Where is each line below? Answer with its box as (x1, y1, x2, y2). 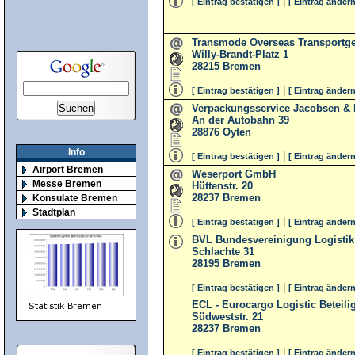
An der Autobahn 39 (192, 114, 289, 126)
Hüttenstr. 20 (192, 180, 253, 192)
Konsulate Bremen (32, 193, 117, 204)
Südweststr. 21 (192, 311, 263, 323)
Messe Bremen (32, 178, 101, 189)
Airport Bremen (32, 164, 103, 175)
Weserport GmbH (192, 168, 276, 180)
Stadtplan (32, 207, 75, 218)
